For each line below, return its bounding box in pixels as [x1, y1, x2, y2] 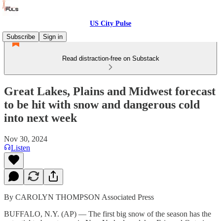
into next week [4, 111, 77, 124]
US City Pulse [90, 20, 131, 27]
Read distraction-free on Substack [62, 55, 159, 62]
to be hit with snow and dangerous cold [4, 98, 200, 111]
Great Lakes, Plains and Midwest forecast [4, 84, 216, 98]
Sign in [43, 33, 63, 40]
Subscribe [6, 33, 35, 40]
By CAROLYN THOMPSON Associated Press [4, 192, 154, 201]
